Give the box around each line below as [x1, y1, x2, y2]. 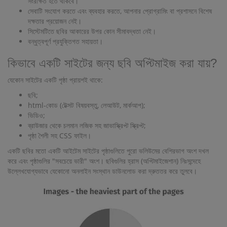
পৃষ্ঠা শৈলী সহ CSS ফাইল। [28, 130, 91, 140]
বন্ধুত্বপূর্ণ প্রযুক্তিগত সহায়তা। [28, 36, 103, 46]
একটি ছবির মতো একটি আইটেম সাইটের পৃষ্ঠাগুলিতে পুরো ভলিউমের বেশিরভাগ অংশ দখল [8, 145, 209, 156]
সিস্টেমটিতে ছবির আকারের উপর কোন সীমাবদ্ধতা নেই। [28, 26, 156, 36]
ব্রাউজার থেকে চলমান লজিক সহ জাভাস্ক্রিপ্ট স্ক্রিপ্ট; [28, 120, 146, 130]
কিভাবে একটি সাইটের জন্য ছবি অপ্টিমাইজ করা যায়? [8, 56, 217, 70]
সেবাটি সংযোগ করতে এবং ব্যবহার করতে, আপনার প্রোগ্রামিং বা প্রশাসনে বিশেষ [28, 6, 212, 16]
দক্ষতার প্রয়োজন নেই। [28, 16, 82, 26]
